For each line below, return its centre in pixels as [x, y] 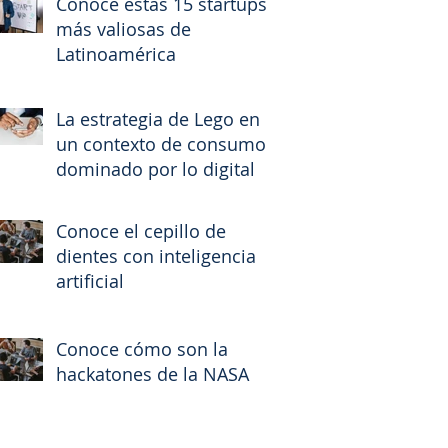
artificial [90, 280]
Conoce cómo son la [142, 348]
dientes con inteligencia [156, 255]
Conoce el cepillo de [141, 230]
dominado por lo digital [155, 168]
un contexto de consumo [161, 143]
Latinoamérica [116, 53]
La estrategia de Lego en [158, 118]
